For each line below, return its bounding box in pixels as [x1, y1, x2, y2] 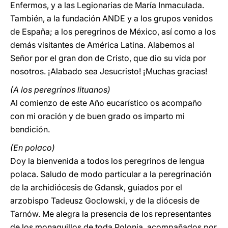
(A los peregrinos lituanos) [10, 84, 110, 95]
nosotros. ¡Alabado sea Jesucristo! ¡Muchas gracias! [10, 66, 207, 76]
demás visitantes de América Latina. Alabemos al [10, 40, 194, 50]
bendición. [10, 124, 50, 134]
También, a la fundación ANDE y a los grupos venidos [10, 13, 213, 23]
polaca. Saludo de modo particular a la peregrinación [10, 169, 211, 179]
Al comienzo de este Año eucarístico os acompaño [10, 98, 202, 108]
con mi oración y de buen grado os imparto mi [10, 111, 185, 121]
